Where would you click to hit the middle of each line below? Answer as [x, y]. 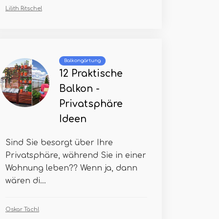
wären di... [26, 181]
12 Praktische [91, 74]
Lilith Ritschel [24, 9]
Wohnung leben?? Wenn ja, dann [71, 168]
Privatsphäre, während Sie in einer [76, 155]
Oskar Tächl [22, 209]
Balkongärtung [82, 61]
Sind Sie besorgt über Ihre [59, 143]
